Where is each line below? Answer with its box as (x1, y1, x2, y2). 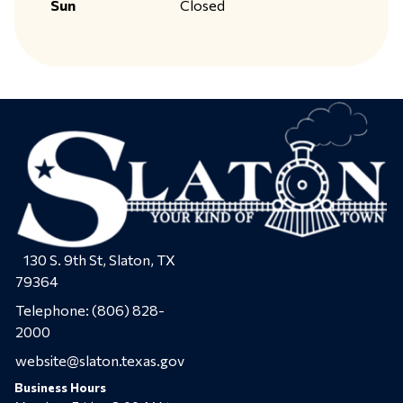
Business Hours (14, 379, 106, 395)
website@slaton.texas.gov (15, 351, 184, 369)
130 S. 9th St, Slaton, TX (15, 250, 175, 268)
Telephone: (15, 300, 89, 318)
